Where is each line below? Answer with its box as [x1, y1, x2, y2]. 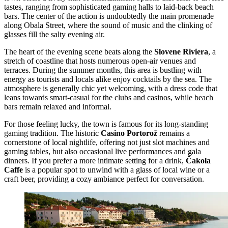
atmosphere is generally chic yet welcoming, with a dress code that [4, 84, 217, 93]
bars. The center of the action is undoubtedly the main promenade [4, 12, 214, 21]
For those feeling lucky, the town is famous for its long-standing [4, 120, 208, 129]
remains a [157, 129, 190, 138]
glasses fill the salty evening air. [4, 30, 105, 39]
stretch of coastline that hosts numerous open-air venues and [4, 56, 196, 66]
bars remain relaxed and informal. [4, 102, 111, 111]
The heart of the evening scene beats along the [4, 47, 154, 56]
